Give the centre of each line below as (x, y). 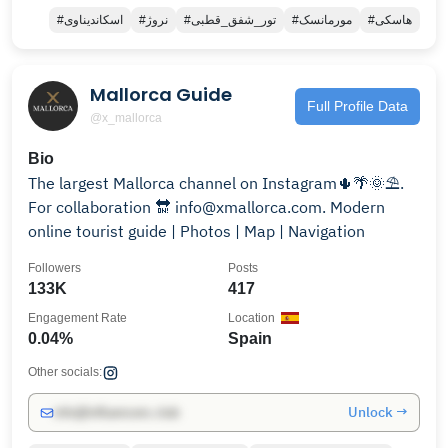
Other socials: (65, 372)
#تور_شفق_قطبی (233, 20)
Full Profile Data (357, 105)
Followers (54, 268)
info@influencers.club (116, 412)
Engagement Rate (77, 318)
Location (251, 318)
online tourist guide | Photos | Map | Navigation (196, 231)
